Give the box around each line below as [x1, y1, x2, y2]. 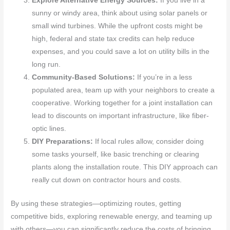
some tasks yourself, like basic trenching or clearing [32, 150, 200, 159]
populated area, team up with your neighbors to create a [32, 86, 215, 94]
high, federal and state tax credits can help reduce [32, 35, 195, 43]
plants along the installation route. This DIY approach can [32, 163, 218, 171]
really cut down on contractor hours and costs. [32, 176, 182, 184]
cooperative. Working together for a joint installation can [32, 99, 213, 107]
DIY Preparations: [32, 138, 93, 146]
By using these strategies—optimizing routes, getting [11, 199, 182, 207]
